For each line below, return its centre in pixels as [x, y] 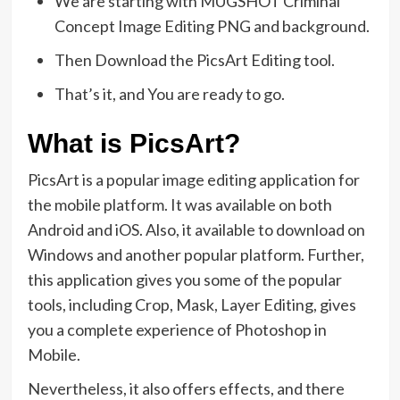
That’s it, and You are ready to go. [169, 94]
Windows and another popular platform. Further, [196, 255]
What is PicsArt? [133, 144]
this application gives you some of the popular [184, 280]
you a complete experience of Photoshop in [177, 330]
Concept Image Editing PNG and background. [212, 26]
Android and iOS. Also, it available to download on [196, 230]
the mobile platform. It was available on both [179, 205]
